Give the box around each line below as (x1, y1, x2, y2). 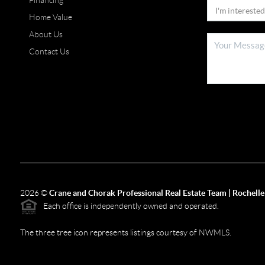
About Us (28, 30, 63, 40)
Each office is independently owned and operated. (37, 201, 219, 211)
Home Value (28, 12, 72, 22)
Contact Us (28, 47, 69, 57)
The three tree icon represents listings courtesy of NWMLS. (20, 228, 231, 238)
